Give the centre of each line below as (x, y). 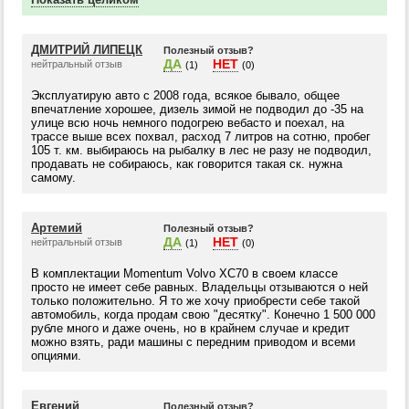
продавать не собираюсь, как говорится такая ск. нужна (187, 164)
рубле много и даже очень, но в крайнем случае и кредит (190, 328)
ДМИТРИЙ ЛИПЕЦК (87, 50)
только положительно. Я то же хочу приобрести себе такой (195, 301)
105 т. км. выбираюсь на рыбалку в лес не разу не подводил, (201, 150)
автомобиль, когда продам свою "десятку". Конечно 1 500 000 (203, 315)
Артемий (57, 228)
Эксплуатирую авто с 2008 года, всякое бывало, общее (185, 95)
